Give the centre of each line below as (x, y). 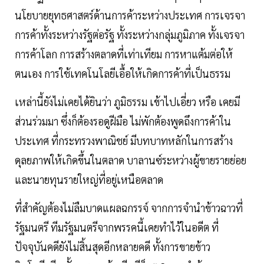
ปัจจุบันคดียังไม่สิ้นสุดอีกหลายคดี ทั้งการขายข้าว (113, 247)
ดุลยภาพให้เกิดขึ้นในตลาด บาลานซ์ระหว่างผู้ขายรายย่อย (131, 160)
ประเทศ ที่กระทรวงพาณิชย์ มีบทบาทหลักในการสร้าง (124, 141)
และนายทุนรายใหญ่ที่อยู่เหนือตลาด (90, 180)
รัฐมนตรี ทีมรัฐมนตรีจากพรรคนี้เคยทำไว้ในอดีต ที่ (117, 227)
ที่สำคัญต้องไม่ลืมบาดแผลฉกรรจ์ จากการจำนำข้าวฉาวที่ (129, 208)
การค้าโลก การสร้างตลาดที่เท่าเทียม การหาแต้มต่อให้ (124, 54)
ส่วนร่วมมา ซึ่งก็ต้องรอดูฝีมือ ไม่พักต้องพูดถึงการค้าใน (123, 121)
